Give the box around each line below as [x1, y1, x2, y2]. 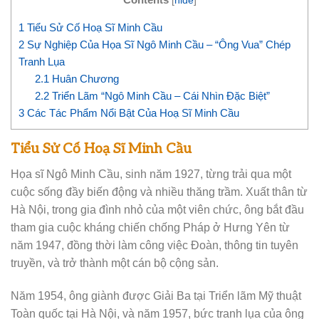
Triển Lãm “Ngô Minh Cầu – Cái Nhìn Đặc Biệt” [49, 90, 271, 103]
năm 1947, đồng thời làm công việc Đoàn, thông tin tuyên [11, 239, 298, 252]
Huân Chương [49, 73, 120, 85]
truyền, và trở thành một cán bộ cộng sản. [11, 256, 219, 270]
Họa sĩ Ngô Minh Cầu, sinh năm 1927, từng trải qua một [11, 167, 291, 181]
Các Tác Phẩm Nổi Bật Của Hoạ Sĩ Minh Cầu [24, 107, 239, 120]
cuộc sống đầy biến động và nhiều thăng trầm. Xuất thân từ [11, 185, 308, 199]
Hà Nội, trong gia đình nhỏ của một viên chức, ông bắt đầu [11, 203, 304, 216]
